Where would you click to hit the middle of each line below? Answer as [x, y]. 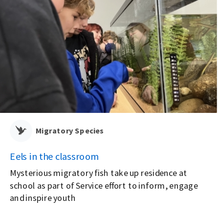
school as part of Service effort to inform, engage [104, 185]
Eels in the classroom [55, 156]
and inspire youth [43, 197]
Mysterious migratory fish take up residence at [99, 173]
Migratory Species [70, 131]
